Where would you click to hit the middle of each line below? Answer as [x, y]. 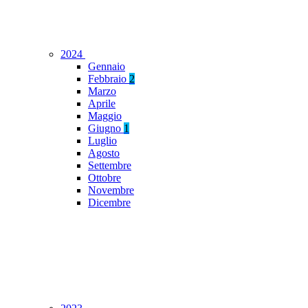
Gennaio [107, 67]
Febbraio [109, 79]
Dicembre [109, 203]
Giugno [106, 129]
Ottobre [104, 178]
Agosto [104, 153]
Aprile [102, 104]
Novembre [111, 190]
